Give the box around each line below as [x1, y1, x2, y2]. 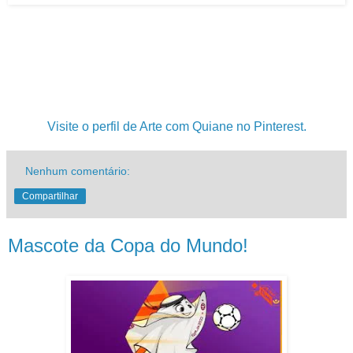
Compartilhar [22, 191, 78, 203]
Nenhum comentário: [25, 165, 131, 178]
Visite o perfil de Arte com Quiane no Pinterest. [46, 120, 307, 134]
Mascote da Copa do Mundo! [8, 235, 248, 257]
